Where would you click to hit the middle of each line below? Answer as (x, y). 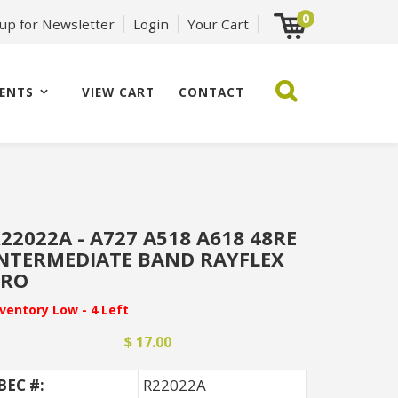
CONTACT (212, 92)
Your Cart (218, 24)
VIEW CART (119, 92)
